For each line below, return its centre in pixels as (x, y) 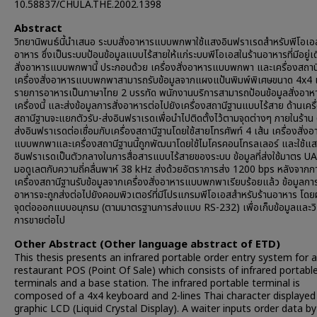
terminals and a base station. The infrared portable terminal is (157, 283)
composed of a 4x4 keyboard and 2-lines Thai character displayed (165, 296)
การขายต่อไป (40, 220)
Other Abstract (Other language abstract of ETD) (147, 244)
